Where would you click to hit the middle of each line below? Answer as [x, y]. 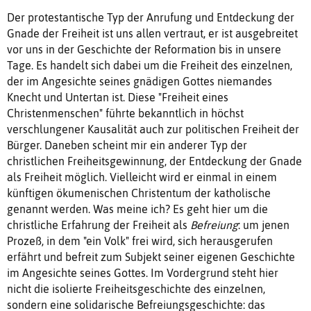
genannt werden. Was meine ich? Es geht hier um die [137, 209]
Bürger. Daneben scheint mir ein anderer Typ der [127, 145]
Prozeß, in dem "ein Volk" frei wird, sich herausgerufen [140, 241]
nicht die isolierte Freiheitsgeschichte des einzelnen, [136, 288]
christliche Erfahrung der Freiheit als [99, 225]
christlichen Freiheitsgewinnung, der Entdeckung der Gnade [154, 161]
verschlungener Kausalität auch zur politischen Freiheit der [153, 129]
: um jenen [264, 225]
